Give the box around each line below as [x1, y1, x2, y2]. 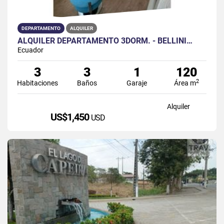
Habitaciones [16, 78, 58, 87]
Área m [174, 78, 196, 87]
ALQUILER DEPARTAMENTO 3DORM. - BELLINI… [17, 35, 192, 45]
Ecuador [17, 45, 43, 54]
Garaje [126, 78, 147, 87]
